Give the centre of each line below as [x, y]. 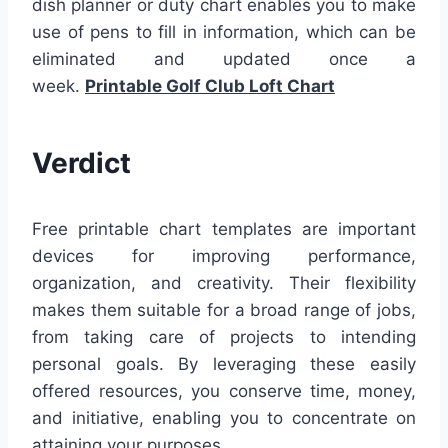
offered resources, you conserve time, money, [224, 391]
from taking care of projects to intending [224, 337]
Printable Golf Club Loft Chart [210, 86]
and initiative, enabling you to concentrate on [224, 418]
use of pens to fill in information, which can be [224, 32]
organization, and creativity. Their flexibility [224, 283]
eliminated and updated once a [224, 59]
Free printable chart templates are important [224, 229]
